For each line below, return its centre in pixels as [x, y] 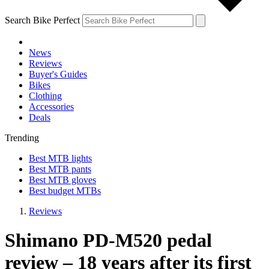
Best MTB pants [60, 169]
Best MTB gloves [62, 180]
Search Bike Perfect [42, 20]
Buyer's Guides [58, 74]
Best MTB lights [60, 158]
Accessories [51, 106]
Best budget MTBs [65, 190]
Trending [22, 138]
